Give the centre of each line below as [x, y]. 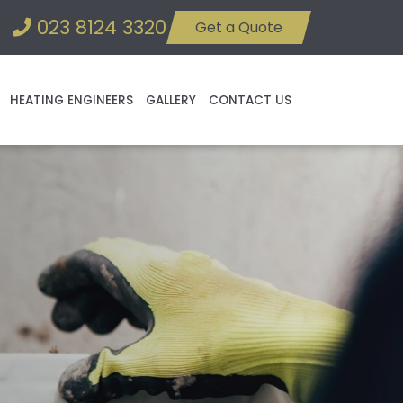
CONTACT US [250, 100]
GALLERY [171, 100]
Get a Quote [239, 27]
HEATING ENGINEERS [72, 100]
